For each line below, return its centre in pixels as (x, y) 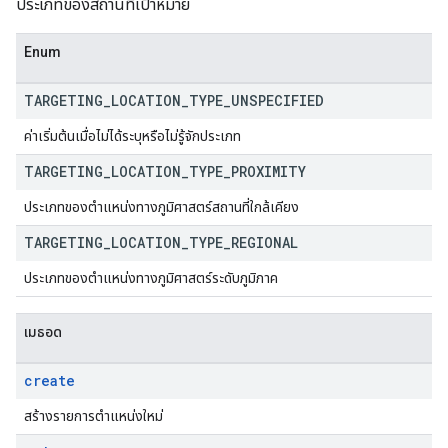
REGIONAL (264, 242)
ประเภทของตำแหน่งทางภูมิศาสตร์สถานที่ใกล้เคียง (161, 207)
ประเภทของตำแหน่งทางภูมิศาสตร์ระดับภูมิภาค (151, 278)
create (49, 380)
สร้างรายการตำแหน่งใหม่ (93, 416)
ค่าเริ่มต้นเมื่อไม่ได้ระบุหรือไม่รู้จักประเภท (132, 136)
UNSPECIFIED (277, 100)
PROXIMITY (268, 171)
